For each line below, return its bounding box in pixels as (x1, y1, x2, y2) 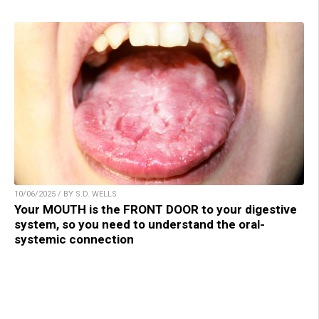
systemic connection (14, 232, 134, 247)
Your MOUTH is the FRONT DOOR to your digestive (14, 202, 297, 217)
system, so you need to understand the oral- (14, 217, 265, 232)
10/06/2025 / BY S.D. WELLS (14, 189, 117, 199)
